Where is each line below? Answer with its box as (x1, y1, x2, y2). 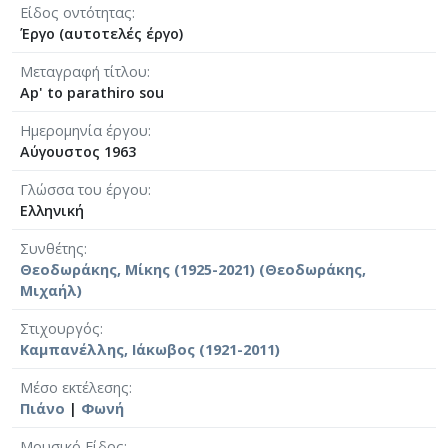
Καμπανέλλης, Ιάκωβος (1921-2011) (20, 339, 280, 359)
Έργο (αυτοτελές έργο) (20, 23, 183, 43)
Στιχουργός (20, 318, 100, 338)
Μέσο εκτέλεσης (20, 377, 129, 397)
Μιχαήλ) (20, 280, 82, 300)
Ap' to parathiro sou (20, 82, 164, 102)
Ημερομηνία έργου (20, 120, 148, 140)
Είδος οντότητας (20, 2, 132, 22)
